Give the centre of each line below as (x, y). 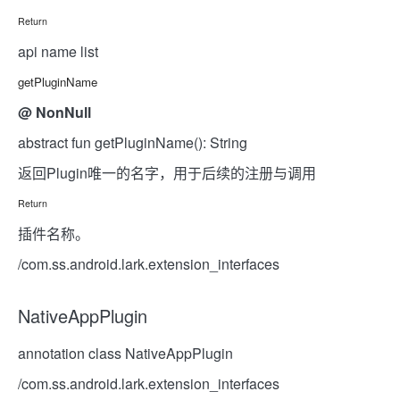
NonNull (63, 112)
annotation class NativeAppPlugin (125, 353)
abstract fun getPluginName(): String (133, 142)
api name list (58, 51)
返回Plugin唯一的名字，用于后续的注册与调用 (167, 173)
